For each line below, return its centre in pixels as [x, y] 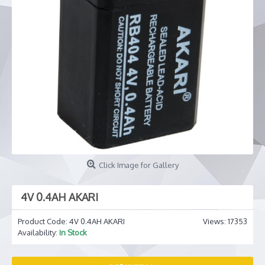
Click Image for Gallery [138, 165]
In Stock [73, 232]
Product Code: [43, 221]
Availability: [38, 232]
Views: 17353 [225, 221]
